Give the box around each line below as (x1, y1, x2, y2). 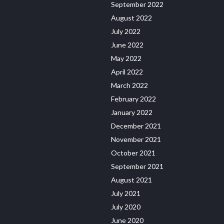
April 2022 (111, 67, 143, 76)
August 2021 (111, 175, 152, 184)
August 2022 (111, 13, 152, 22)
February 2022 (111, 94, 156, 103)
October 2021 (111, 148, 155, 157)
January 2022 (111, 107, 152, 116)
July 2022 (111, 26, 140, 35)
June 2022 (111, 40, 143, 49)
